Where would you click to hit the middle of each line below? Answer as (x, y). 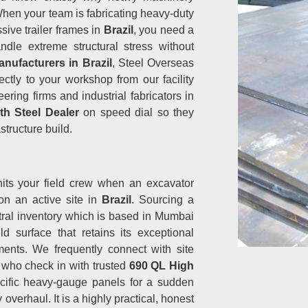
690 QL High (162, 266)
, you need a (164, 30)
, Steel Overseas (153, 63)
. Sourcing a (163, 200)
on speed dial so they (139, 112)
